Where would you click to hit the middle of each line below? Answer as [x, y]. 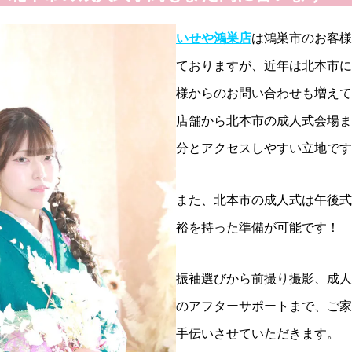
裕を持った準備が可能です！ [258, 227]
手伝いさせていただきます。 [258, 334]
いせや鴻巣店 [214, 37]
